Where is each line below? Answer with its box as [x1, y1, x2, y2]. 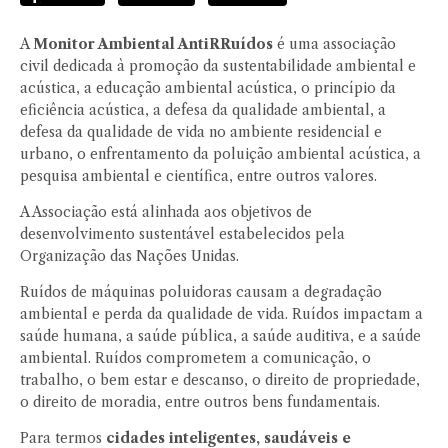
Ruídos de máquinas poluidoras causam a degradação [20, 283, 382, 302]
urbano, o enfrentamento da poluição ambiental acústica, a [20, 145, 421, 164]
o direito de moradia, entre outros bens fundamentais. [20, 393, 380, 412]
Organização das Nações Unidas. [20, 247, 239, 266]
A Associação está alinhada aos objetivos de [20, 203, 312, 222]
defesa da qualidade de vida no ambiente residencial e [20, 123, 382, 142]
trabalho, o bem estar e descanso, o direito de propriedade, [20, 371, 420, 390]
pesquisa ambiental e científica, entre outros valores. [20, 167, 377, 186]
